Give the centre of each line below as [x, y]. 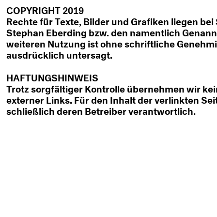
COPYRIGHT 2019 [45, 9]
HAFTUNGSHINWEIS [53, 77]
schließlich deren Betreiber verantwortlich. [101, 110]
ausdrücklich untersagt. [60, 54]
